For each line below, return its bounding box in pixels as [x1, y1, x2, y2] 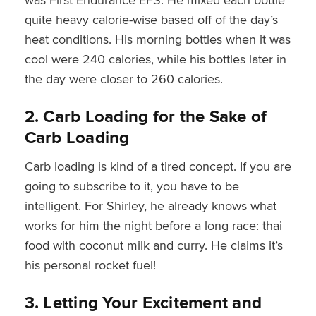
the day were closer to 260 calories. [24, 69, 223, 87]
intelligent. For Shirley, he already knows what [24, 196, 276, 214]
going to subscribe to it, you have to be [24, 176, 239, 195]
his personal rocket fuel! [24, 255, 156, 274]
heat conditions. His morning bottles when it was [24, 30, 291, 48]
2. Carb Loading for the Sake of [24, 103, 267, 128]
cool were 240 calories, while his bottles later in [24, 49, 286, 68]
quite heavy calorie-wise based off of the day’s [24, 10, 278, 28]
